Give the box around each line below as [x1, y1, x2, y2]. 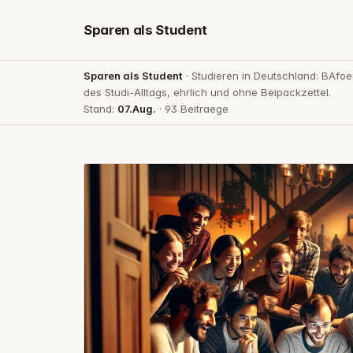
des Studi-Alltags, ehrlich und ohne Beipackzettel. [84, 85, 331, 98]
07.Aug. [117, 102, 156, 115]
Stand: [84, 102, 117, 115]
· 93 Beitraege [156, 102, 229, 115]
